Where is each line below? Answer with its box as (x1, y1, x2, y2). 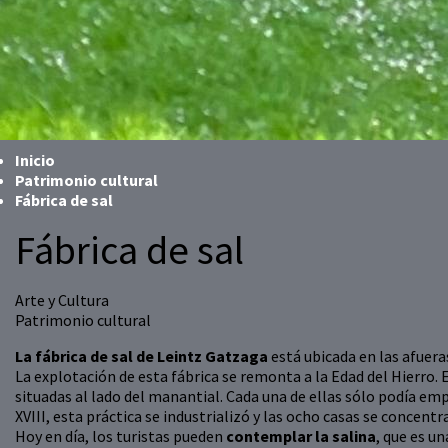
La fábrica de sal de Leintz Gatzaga (15, 346, 268, 367)
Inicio (15, 150, 55, 171)
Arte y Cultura (15, 290, 109, 311)
